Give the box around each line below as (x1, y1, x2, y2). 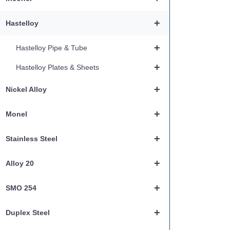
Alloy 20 (5, 159, 34, 167)
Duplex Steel (5, 208, 50, 217)
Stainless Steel (5, 135, 57, 143)
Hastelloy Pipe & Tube (15, 44, 87, 52)
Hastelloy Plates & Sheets (15, 63, 99, 71)
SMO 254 (5, 184, 36, 192)
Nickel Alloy (5, 85, 47, 93)
